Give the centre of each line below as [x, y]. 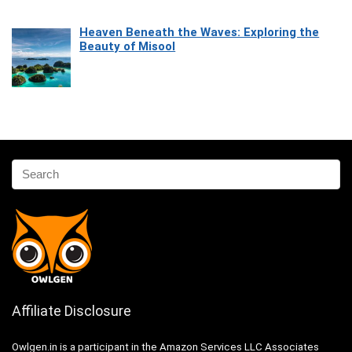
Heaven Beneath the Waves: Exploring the [200, 32]
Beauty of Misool [128, 46]
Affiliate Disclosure [71, 310]
